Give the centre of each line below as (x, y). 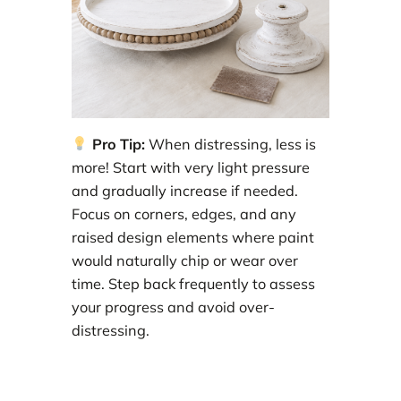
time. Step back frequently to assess (193, 284)
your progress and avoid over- (173, 307)
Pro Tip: (116, 145)
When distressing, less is (230, 145)
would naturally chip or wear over (185, 261)
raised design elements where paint (193, 238)
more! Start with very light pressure (191, 168)
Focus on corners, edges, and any (184, 214)
